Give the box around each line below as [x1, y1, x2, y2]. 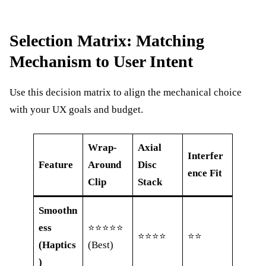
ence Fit [188, 167, 223, 179]
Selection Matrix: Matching [9, 31, 204, 50]
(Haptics [39, 239, 77, 251]
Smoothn [39, 205, 78, 217]
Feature [39, 159, 74, 171]
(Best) [88, 239, 114, 251]
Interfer [188, 150, 224, 162]
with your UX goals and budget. [9, 104, 143, 116]
